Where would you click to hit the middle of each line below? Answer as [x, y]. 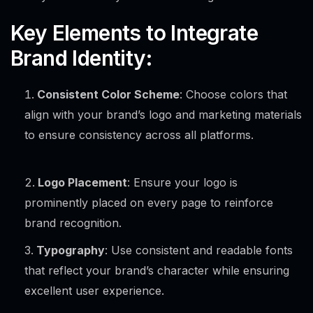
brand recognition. [73, 223]
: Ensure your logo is [182, 183]
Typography [71, 250]
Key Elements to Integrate [134, 33]
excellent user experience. [94, 291]
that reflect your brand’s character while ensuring [157, 271]
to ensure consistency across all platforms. [139, 135]
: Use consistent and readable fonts [199, 250]
